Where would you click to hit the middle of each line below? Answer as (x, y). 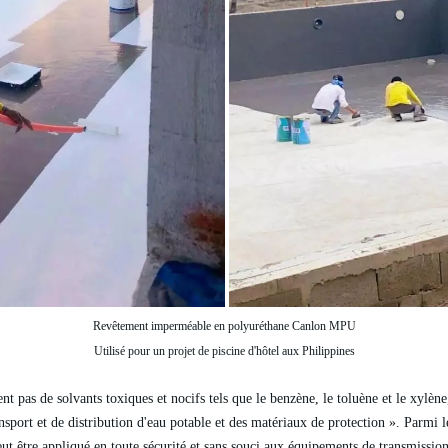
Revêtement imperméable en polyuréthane (192, 325)
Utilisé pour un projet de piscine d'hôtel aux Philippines (224, 350)
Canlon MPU (323, 325)
